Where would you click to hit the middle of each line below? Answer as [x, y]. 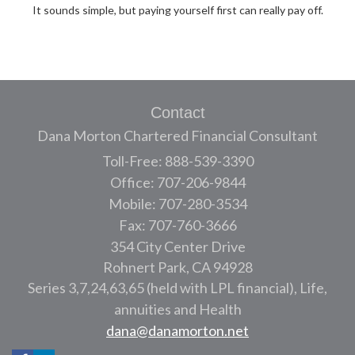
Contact [177, 112]
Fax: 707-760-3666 [177, 225]
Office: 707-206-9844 [177, 182]
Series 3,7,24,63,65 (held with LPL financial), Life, [177, 287]
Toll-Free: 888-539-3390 [177, 160]
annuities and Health [177, 309]
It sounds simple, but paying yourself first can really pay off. [177, 10]
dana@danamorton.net [177, 330]
